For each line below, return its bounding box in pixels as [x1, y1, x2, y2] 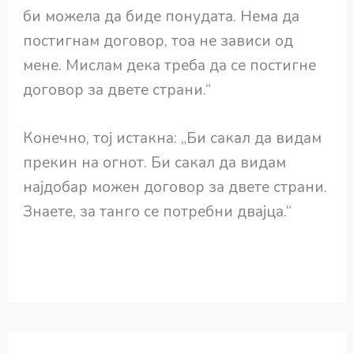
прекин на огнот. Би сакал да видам [23, 152, 287, 173]
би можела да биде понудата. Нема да [23, 6, 300, 27]
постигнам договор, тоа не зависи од [23, 30, 294, 51]
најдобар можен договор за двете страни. [23, 176, 328, 198]
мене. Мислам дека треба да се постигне [23, 55, 317, 76]
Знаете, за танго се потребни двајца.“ [23, 201, 292, 222]
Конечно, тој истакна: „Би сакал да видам [23, 127, 322, 149]
